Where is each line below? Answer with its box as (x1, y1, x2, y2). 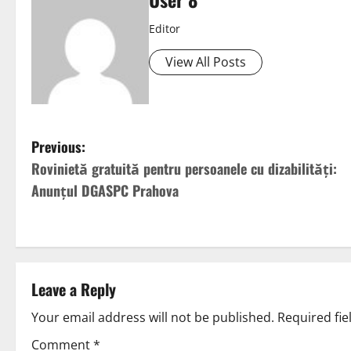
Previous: (31, 136, 85, 157)
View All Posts (165, 53, 246, 71)
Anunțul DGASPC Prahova (31, 180, 179, 201)
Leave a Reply (31, 277, 116, 302)
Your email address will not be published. (31, 309, 274, 327)
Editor (149, 21, 180, 37)
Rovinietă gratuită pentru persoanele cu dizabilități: (31, 158, 337, 179)
